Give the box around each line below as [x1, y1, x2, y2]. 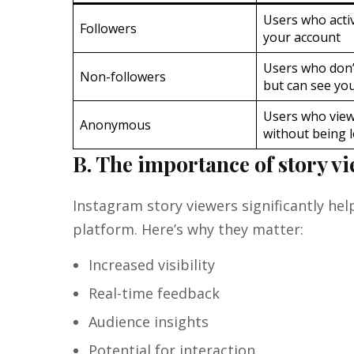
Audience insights [88, 312, 209, 332]
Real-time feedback [88, 284, 220, 303]
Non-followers [80, 68, 166, 86]
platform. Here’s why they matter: [73, 220, 303, 239]
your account [263, 28, 341, 47]
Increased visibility [88, 255, 215, 275]
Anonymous [80, 116, 151, 134]
